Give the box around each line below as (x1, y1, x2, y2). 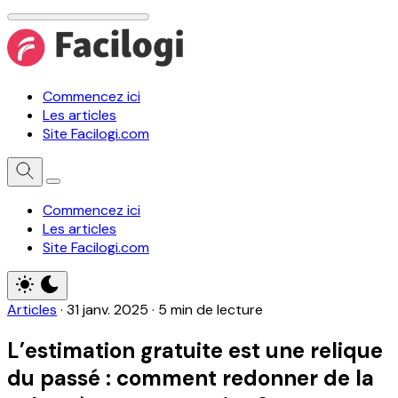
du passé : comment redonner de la (7, 364, 374, 393)
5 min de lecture (158, 300, 263, 320)
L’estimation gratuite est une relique (7, 337, 383, 365)
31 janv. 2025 (67, 300, 148, 320)
